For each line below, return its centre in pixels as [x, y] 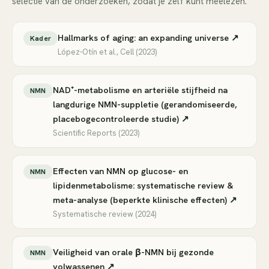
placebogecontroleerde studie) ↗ [121, 119]
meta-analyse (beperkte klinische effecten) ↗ [145, 200]
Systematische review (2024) [104, 214]
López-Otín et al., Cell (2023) [107, 52]
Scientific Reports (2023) [96, 133]
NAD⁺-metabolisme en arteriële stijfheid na [140, 90]
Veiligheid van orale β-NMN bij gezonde [133, 252]
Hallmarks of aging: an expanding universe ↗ [149, 38]
